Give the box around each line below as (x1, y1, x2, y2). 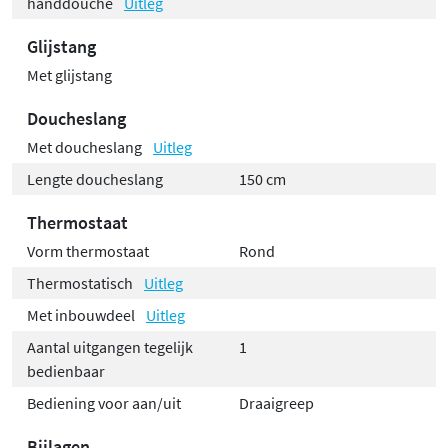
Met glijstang (27, 65, 112, 86)
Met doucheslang (27, 137, 145, 158)
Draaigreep (239, 393, 314, 414)
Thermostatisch (27, 273, 136, 294)
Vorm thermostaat (27, 241, 149, 262)
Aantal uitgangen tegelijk (27, 337, 193, 358)
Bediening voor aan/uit (27, 393, 181, 414)
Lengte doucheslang (27, 169, 163, 190)
